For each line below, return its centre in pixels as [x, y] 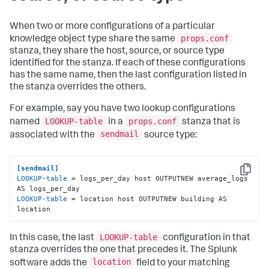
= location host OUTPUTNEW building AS [147, 198]
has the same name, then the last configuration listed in [128, 76]
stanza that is [210, 122]
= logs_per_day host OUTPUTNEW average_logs [158, 178]
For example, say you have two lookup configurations [122, 110]
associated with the [53, 135]
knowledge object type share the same [93, 40]
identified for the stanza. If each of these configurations [128, 64]
